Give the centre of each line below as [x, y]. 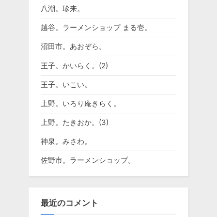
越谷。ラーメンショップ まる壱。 [96, 28]
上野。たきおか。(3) [75, 123]
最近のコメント [70, 203]
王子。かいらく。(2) [74, 65]
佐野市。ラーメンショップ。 [88, 160]
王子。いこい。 [66, 84]
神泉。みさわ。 [66, 141]
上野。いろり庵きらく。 [81, 103]
